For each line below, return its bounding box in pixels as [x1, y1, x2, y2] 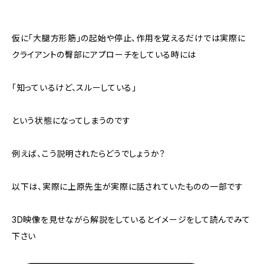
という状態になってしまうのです [12, 115, 131, 126]
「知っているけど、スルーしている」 [12, 82, 137, 93]
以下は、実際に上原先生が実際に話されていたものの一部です [12, 181, 243, 192]
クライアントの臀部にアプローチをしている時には [12, 49, 197, 60]
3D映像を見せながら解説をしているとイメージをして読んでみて [12, 214, 250, 225]
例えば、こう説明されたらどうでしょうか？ [12, 148, 166, 159]
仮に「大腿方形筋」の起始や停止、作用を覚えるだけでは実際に [12, 33, 246, 44]
